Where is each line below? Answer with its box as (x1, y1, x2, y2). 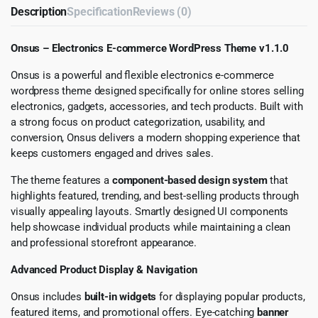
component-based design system (111, 174, 268, 187)
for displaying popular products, (156, 290, 305, 304)
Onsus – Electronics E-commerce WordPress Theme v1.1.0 (11, 42, 290, 55)
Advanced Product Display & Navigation (11, 263, 197, 277)
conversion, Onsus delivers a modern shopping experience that (11, 131, 301, 145)
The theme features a (11, 174, 112, 187)
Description (11, 5, 67, 19)
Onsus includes (11, 290, 84, 304)
